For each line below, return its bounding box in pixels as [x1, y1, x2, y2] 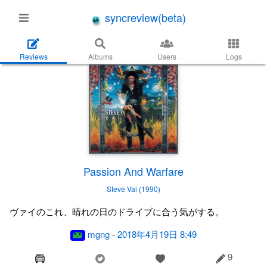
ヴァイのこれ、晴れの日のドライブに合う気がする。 [10, 205, 224, 218]
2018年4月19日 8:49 [117, 228, 197, 240]
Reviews [19, 51, 48, 61]
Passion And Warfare [83, 163, 184, 179]
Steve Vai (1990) [107, 184, 160, 194]
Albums [88, 51, 113, 61]
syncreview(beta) [102, 10, 187, 25]
